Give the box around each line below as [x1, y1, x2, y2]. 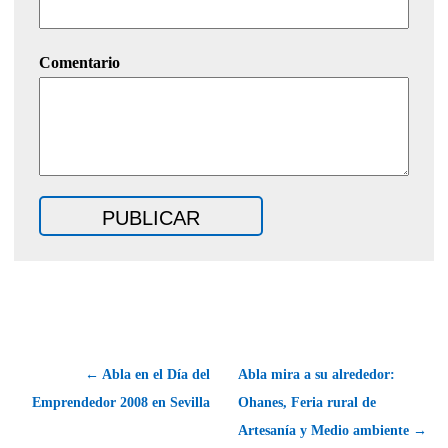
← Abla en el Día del [85, 366, 210, 382]
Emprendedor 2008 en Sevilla [32, 394, 210, 410]
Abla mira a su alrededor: [238, 366, 395, 382]
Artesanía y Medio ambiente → [238, 422, 427, 438]
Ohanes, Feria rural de [238, 394, 376, 410]
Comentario [39, 53, 120, 71]
